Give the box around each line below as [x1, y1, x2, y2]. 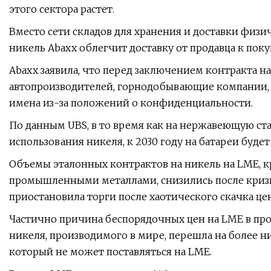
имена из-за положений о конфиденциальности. [9, 97, 253, 109]
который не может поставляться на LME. [9, 246, 212, 258]
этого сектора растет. [9, 3, 114, 16]
